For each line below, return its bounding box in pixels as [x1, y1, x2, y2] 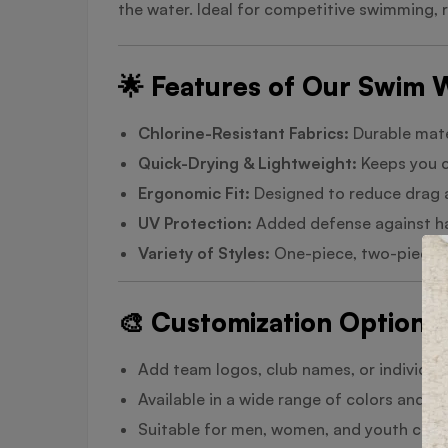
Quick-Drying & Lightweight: [138, 152, 357, 173]
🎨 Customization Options [118, 305, 439, 338]
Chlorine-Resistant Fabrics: [138, 122, 349, 143]
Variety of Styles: [138, 242, 270, 263]
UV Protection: [138, 212, 252, 233]
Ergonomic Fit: [138, 182, 250, 203]
